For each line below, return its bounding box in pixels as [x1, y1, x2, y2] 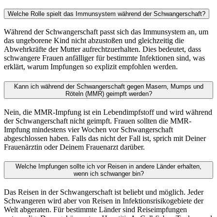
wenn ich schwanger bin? [73, 170, 144, 178]
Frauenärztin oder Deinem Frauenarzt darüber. [4, 142, 145, 151]
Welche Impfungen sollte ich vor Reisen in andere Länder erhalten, [15, 163, 201, 170]
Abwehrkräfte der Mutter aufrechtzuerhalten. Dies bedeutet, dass [4, 45, 201, 54]
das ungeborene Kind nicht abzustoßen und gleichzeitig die [4, 36, 184, 45]
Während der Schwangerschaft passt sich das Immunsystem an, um [4, 28, 208, 36]
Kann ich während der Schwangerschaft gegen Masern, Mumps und [14, 83, 203, 90]
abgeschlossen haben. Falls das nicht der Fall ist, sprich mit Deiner [4, 134, 206, 142]
